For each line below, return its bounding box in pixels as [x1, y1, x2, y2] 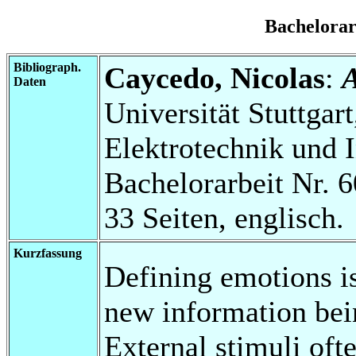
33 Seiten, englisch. [104, 200, 344, 234]
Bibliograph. [14, 60, 81, 74]
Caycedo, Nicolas [104, 60, 325, 95]
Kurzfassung [14, 246, 82, 260]
